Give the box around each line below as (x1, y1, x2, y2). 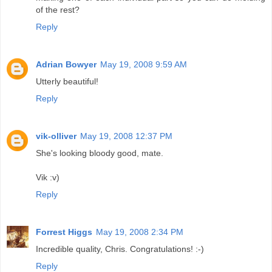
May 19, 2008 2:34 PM (96, 226, 183, 237)
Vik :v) (36, 172, 59, 182)
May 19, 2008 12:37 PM (80, 131, 172, 141)
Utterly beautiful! (36, 76, 98, 86)
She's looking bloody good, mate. (36, 148, 163, 158)
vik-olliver (36, 131, 76, 141)
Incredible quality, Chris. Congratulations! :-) (36, 243, 204, 254)
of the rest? (36, 4, 80, 15)
